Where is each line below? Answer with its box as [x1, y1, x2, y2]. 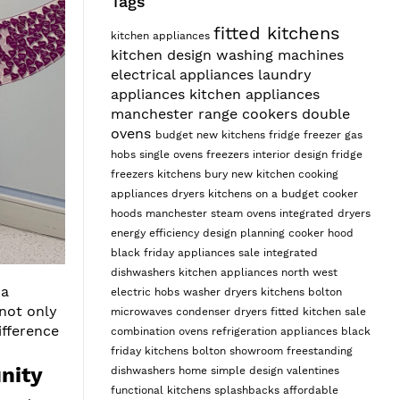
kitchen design [110, 46, 216, 63]
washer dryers [182, 285, 261, 298]
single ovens [138, 147, 206, 161]
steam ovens [210, 206, 279, 220]
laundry [257, 65, 312, 83]
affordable [282, 383, 338, 396]
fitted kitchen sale [270, 304, 366, 318]
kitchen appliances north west [178, 265, 337, 279]
